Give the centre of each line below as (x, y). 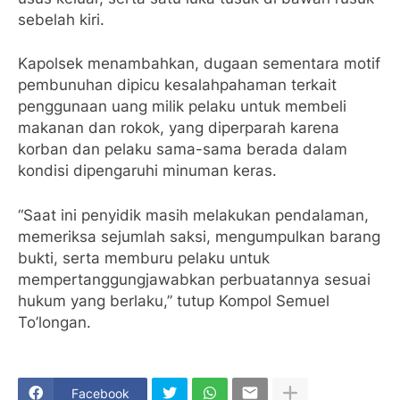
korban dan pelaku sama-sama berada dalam (183, 149)
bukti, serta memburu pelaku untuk (144, 258)
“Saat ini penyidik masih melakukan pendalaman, (193, 215)
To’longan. (54, 322)
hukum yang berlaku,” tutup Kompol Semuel (174, 300)
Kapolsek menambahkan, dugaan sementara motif (199, 63)
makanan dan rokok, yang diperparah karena (179, 128)
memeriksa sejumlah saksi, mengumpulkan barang (199, 236)
